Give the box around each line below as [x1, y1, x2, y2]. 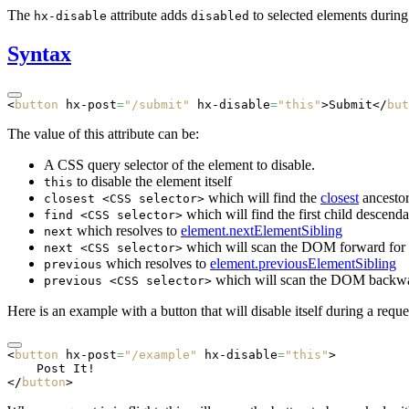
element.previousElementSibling [210, 256, 396, 272]
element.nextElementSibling [181, 223, 342, 239]
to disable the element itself [73, 173, 232, 190]
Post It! [7, 362, 95, 376]
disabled [191, 8, 249, 23]
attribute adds [107, 6, 191, 23]
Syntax [7, 41, 71, 66]
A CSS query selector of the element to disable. [44, 157, 315, 173]
